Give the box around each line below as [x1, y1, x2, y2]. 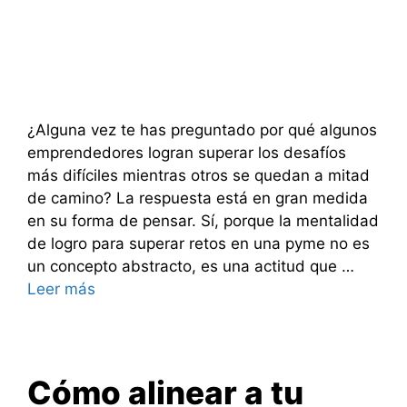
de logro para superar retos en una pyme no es [27, 233, 370, 253]
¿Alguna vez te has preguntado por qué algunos [27, 120, 377, 139]
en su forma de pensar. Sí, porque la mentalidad [27, 211, 379, 230]
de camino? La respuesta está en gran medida [27, 188, 368, 207]
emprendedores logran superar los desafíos [27, 143, 346, 162]
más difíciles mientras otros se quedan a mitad [27, 165, 370, 184]
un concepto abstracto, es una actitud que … [27, 256, 354, 275]
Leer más [27, 279, 95, 298]
